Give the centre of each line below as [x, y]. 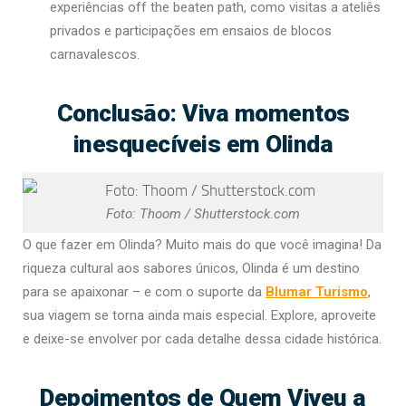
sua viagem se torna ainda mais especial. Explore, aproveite [199, 316]
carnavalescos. [95, 55]
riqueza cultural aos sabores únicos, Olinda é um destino [191, 269]
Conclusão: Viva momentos [203, 113]
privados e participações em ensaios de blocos [191, 31]
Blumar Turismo [317, 292]
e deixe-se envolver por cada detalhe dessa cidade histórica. [202, 339]
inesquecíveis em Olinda [203, 144]
